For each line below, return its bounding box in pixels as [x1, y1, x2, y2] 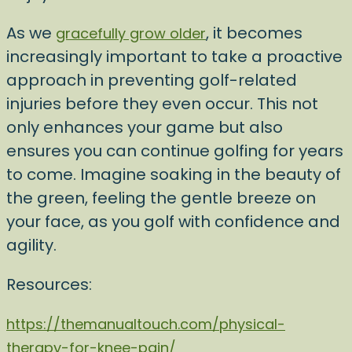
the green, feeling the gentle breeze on [6, 187, 316, 209]
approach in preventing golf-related [6, 69, 297, 91]
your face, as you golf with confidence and [6, 211, 340, 233]
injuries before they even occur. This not [6, 93, 318, 115]
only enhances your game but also [6, 116, 283, 138]
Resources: [6, 273, 96, 295]
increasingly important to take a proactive [6, 46, 343, 68]
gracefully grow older [56, 24, 206, 43]
